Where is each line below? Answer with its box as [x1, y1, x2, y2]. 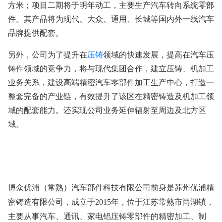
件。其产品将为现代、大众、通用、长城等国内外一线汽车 [8, 14, 214, 24]
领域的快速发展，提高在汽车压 [103, 50, 214, 59]
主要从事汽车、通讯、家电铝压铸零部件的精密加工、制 [8, 211, 206, 221]
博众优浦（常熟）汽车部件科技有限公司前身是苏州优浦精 [8, 183, 214, 192]
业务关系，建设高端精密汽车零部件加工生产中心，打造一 [8, 77, 214, 87]
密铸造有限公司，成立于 [8, 198, 95, 206]
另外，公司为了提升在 [8, 50, 87, 59]
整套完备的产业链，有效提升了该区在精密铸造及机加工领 [8, 91, 214, 101]
